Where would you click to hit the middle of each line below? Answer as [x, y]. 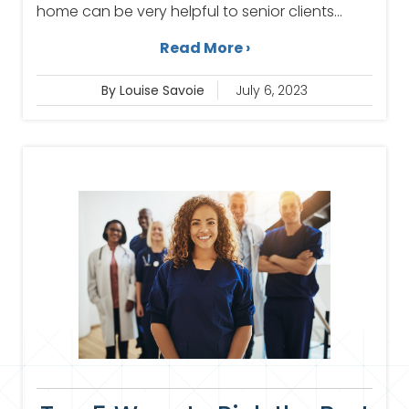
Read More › [204, 48]
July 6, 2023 [272, 91]
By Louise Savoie [153, 91]
